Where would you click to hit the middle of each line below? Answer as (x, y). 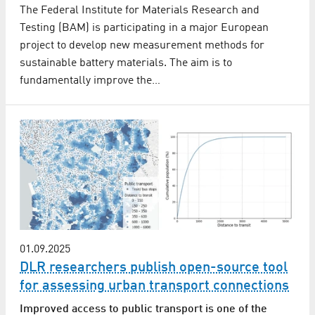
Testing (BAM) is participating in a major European (144, 28)
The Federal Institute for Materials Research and (140, 11)
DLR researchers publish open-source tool (154, 268)
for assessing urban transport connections (154, 286)
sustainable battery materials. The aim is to (126, 64)
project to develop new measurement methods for (142, 46)
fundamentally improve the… (90, 81)
